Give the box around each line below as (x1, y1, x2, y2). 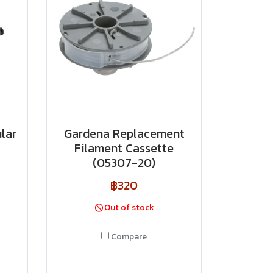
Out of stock (104, 201, 155, 214)
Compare (111, 230, 147, 243)
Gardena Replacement (63, 124, 185, 143)
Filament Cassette (74, 139, 174, 157)
